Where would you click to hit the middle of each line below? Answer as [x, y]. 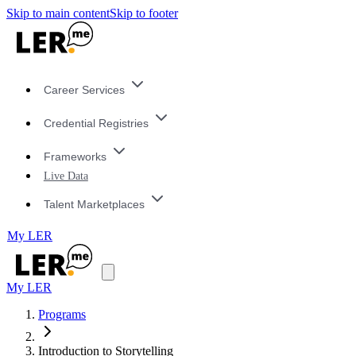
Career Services [84, 90]
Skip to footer [144, 13]
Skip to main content [58, 13]
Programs [62, 315]
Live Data [66, 176]
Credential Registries [96, 124]
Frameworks [75, 156]
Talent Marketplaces [94, 204]
